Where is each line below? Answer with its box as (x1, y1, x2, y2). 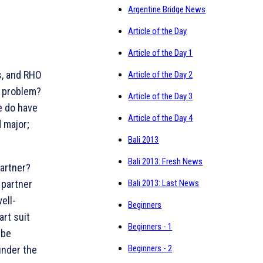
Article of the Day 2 (128, 69, 193, 80)
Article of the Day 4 (128, 113, 193, 124)
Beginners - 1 (128, 221, 173, 232)
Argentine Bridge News (128, 4, 206, 15)
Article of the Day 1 (128, 48, 193, 59)
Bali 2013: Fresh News (128, 156, 203, 167)
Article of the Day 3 (128, 91, 193, 102)
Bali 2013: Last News (128, 178, 200, 189)
